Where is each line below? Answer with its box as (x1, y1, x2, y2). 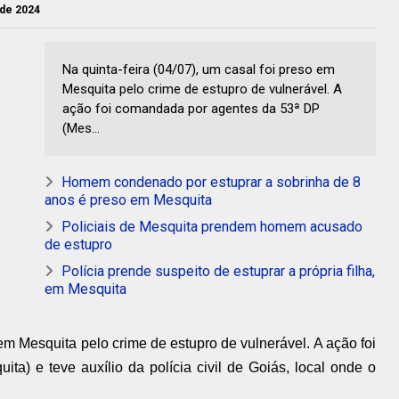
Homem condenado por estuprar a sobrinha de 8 (61, 174, 361, 191)
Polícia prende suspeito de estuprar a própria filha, (61, 263, 375, 280)
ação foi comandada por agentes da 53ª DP (62, 101, 320, 117)
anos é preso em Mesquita (45, 191, 212, 208)
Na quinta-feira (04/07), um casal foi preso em (62, 61, 335, 77)
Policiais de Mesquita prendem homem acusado (61, 218, 362, 235)
